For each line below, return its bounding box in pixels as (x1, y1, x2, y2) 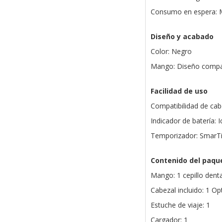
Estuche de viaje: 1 (150, 200, 210, 210)
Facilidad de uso (150, 86, 208, 96)
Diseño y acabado (150, 32, 214, 42)
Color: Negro (150, 47, 192, 56)
